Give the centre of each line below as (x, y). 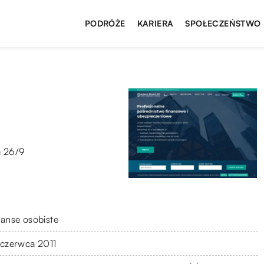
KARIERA (155, 23)
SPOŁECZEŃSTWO (223, 23)
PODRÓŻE (105, 23)
